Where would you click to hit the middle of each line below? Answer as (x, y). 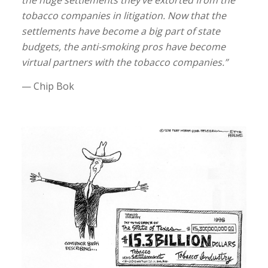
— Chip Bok (48, 86)
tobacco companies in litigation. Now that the (124, 16)
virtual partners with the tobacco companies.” (124, 63)
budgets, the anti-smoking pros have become (123, 47)
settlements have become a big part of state (121, 31)
